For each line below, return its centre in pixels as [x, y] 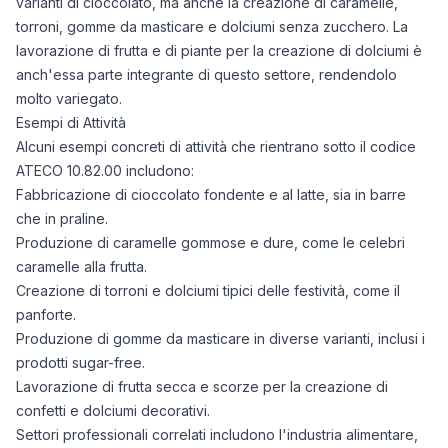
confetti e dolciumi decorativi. [113, 410]
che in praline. [62, 218]
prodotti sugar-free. [80, 362]
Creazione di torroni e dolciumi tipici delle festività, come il [208, 290]
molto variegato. [69, 98]
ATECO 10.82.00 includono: [105, 170]
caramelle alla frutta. [81, 266]
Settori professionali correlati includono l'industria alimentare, [217, 434]
